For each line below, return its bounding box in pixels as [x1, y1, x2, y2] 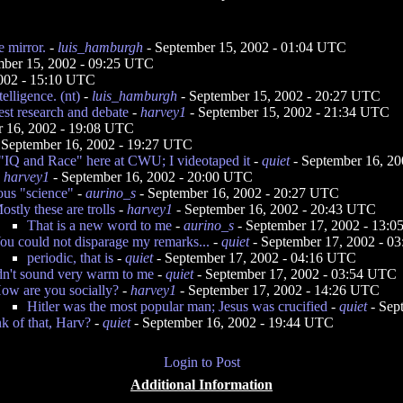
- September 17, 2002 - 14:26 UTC [176, 282, 380, 298]
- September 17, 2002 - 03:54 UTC [193, 266, 397, 282]
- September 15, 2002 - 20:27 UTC [177, 88, 381, 103]
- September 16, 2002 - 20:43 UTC [173, 201, 376, 217]
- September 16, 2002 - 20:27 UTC [136, 185, 339, 201]
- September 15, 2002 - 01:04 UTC [143, 40, 346, 55]
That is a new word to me [27, 218, 172, 233]
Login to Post [163, 354, 240, 370]
